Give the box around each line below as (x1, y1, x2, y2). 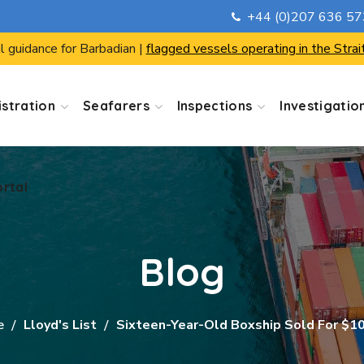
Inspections (176, 97, 253, 114)
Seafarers (82, 97, 149, 114)
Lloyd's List (23, 316, 97, 334)
